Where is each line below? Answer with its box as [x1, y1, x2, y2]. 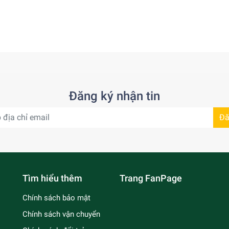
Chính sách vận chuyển [22, 210, 100, 219]
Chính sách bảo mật [22, 193, 90, 203]
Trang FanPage [120, 173, 182, 184]
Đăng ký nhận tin [69, 89, 160, 104]
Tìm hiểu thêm [22, 173, 82, 184]
